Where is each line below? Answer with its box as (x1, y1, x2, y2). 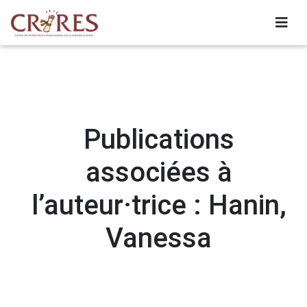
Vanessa (106, 222, 212, 254)
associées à (85, 156, 232, 188)
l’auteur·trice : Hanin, (31, 189, 286, 221)
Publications (83, 123, 234, 156)
